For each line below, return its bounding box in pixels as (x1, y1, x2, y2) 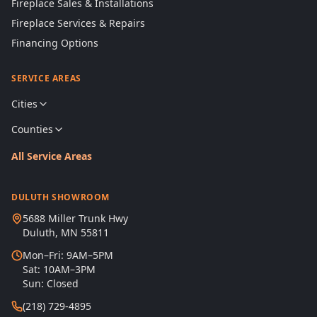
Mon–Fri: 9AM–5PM (23, 248, 113, 262)
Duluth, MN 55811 (23, 226, 109, 239)
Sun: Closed (23, 277, 79, 290)
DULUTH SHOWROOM (11, 191, 110, 203)
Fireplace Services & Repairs (11, 16, 145, 30)
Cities (11, 97, 38, 110)
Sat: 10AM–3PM (23, 263, 96, 276)
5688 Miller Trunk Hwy (23, 212, 128, 225)
